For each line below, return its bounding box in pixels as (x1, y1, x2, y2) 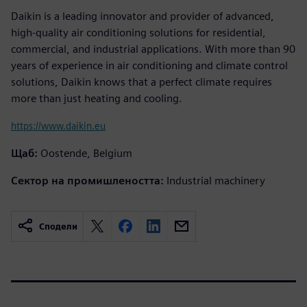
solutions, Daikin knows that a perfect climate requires (11, 75, 272, 88)
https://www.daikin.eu (11, 119, 106, 132)
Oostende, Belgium (40, 146, 132, 160)
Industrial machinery (167, 173, 265, 187)
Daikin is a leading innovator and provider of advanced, (11, 9, 274, 23)
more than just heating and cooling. (11, 91, 182, 105)
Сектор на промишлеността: (11, 173, 164, 187)
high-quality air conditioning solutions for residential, (11, 25, 266, 39)
